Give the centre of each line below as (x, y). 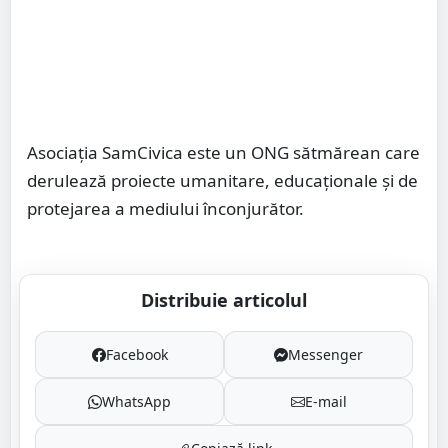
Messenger (325, 355)
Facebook (136, 355)
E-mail (325, 402)
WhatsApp (136, 402)
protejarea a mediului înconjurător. (165, 209)
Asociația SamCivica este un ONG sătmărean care (223, 153)
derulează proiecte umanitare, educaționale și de (222, 181)
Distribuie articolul (224, 300)
